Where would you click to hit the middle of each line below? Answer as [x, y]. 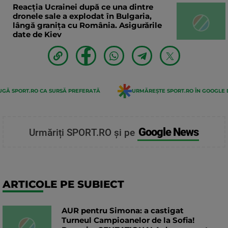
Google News [168, 132]
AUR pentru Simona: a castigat [123, 210]
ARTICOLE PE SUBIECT [63, 184]
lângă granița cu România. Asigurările [87, 25]
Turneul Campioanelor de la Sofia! [128, 220]
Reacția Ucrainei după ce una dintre [83, 7]
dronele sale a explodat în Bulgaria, [82, 16]
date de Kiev [37, 35]
